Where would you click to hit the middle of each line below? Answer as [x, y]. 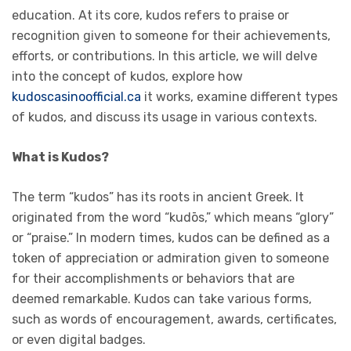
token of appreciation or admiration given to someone [170, 258]
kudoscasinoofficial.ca [76, 96]
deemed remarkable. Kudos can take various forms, [162, 299]
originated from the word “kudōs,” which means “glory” [173, 217]
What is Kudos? [60, 157]
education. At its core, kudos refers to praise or [150, 15]
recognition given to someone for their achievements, [171, 35]
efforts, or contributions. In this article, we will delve [165, 56]
